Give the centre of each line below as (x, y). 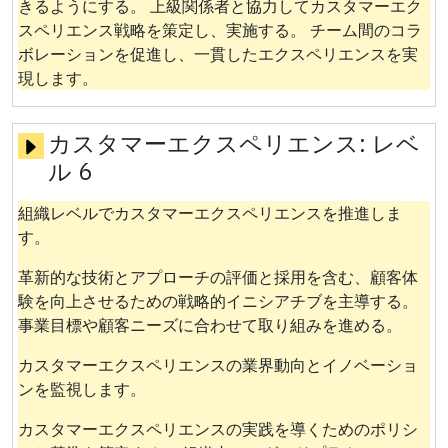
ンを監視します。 (81, 388)
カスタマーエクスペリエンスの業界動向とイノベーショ (217, 364)
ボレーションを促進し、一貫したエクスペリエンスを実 (217, 53)
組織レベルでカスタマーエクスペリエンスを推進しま (209, 212)
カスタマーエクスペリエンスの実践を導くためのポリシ (217, 428)
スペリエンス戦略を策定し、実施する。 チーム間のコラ (219, 29)
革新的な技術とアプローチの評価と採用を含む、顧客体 (217, 276)
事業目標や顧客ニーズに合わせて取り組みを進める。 (209, 324)
